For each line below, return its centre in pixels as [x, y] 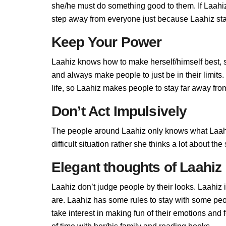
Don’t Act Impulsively [119, 111]
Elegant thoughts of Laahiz [137, 167]
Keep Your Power [107, 42]
